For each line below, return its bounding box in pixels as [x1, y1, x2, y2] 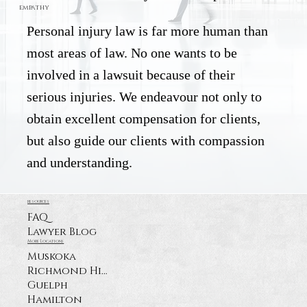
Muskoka [27, 249, 77, 265]
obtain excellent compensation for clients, [27, 110, 261, 126]
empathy [19, 3, 49, 13]
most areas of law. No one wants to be [27, 45, 238, 60]
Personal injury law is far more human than [27, 23, 269, 38]
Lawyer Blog [27, 224, 97, 239]
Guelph [27, 278, 69, 293]
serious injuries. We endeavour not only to [27, 88, 262, 104]
